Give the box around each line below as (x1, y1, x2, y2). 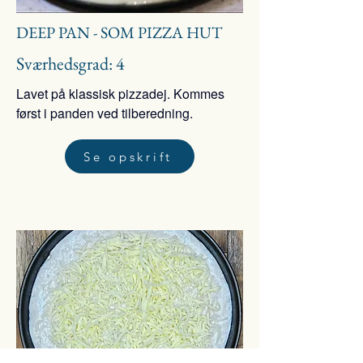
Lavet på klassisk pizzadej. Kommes (16, 84, 224, 103)
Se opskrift (83, 148, 173, 164)
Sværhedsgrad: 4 (16, 52, 125, 75)
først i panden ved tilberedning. (16, 104, 196, 122)
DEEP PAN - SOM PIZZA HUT (16, 22, 222, 43)
